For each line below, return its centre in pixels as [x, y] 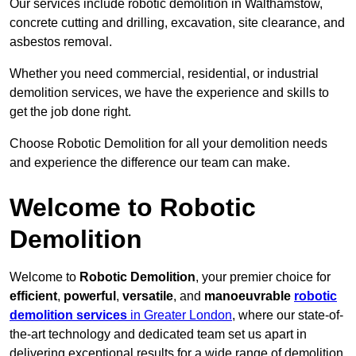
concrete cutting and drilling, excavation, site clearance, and [177, 23]
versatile [148, 296]
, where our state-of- [288, 315]
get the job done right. [70, 112]
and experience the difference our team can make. [150, 163]
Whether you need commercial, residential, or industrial [164, 74]
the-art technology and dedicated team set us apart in [158, 335]
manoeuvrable [249, 296]
